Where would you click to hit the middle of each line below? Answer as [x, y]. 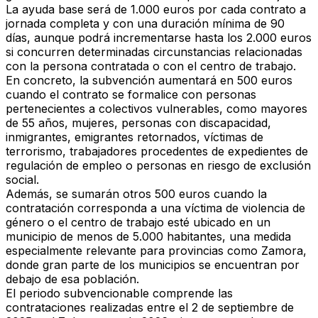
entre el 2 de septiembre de [220, 308]
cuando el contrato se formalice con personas [131, 95]
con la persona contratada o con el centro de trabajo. [151, 66]
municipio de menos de [69, 237]
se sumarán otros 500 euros [133, 194]
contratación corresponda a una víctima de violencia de [155, 208]
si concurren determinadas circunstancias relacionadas [154, 52]
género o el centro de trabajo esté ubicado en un [138, 223]
